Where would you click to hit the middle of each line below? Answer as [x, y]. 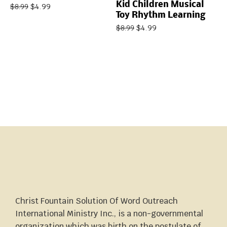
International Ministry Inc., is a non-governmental [109, 213]
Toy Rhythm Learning [161, 15]
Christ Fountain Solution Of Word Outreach [97, 201]
